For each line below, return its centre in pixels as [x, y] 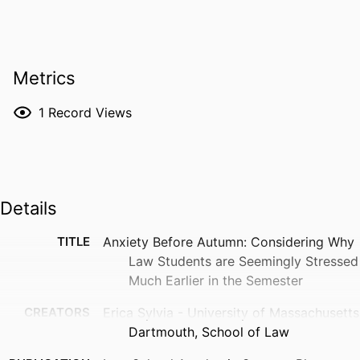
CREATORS [57, 313]
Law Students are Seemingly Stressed [243, 262]
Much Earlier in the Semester [216, 281]
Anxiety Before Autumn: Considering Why [229, 242]
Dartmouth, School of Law [209, 332]
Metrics [44, 78]
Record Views [90, 112]
